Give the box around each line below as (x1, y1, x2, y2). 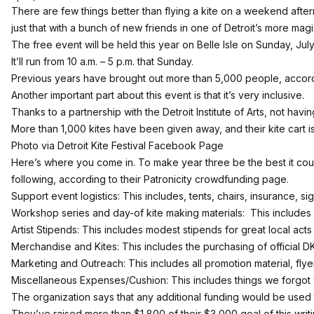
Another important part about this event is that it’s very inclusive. (11, 89, 304, 101)
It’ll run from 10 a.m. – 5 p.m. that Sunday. (11, 55, 193, 67)
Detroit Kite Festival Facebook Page (57, 139, 224, 151)
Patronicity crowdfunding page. (144, 173, 289, 185)
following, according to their (11, 173, 144, 185)
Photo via (11, 139, 57, 151)
